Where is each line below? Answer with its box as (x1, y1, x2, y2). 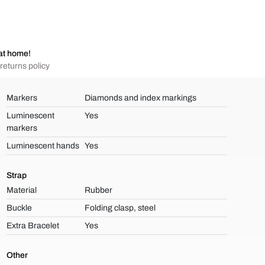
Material (6, 186, 37, 195)
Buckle (6, 203, 32, 212)
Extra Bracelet (6, 221, 59, 230)
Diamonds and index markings (85, 93, 197, 102)
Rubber (85, 186, 113, 195)
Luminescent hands (6, 141, 79, 150)
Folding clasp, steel (85, 203, 156, 212)
